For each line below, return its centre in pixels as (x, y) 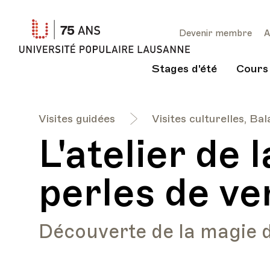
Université (222, 28)
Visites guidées (77, 119)
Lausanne (220, 64)
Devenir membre (215, 33)
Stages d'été (184, 68)
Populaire (221, 46)
